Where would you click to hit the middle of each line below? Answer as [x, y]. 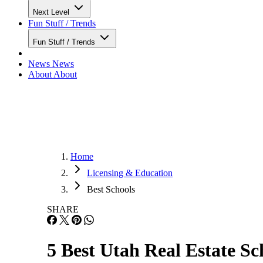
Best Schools [111, 189]
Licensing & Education [130, 173]
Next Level [52, 12]
